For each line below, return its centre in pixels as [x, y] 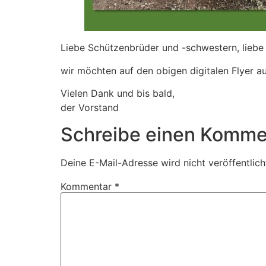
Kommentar [88, 186]
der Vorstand [90, 108]
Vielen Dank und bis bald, [118, 94]
